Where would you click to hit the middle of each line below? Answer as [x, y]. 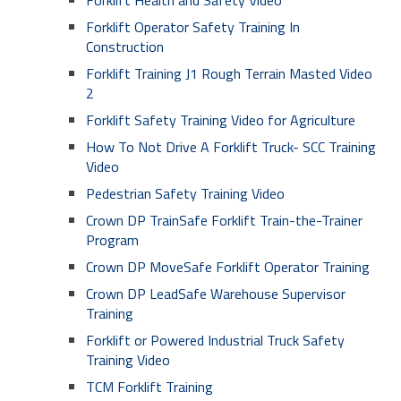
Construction [125, 47]
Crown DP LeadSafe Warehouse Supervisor [216, 294]
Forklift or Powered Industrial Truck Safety [215, 340]
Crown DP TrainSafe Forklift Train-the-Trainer [224, 220]
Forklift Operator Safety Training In [193, 27]
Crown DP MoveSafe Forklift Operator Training [228, 267]
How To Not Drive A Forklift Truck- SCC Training [231, 147]
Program [112, 240]
